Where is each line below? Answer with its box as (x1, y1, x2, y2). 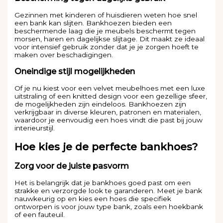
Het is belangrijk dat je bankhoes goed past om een (14, 179, 191, 187)
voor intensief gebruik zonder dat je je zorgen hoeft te (14, 43, 199, 51)
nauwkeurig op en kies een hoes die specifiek (14, 195, 172, 203)
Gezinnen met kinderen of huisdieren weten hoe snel (14, 11, 198, 19)
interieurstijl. (14, 124, 55, 132)
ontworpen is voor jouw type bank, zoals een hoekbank (14, 203, 204, 211)
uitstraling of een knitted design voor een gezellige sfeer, (14, 92, 208, 101)
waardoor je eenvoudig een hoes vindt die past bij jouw (14, 116, 203, 124)
